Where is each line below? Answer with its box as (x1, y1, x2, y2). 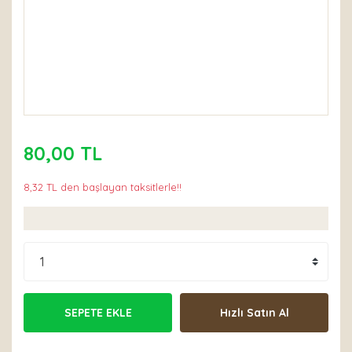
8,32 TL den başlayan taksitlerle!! (24, 181, 181, 193)
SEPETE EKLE (64, 305, 132, 320)
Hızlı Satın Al (219, 305, 289, 320)
